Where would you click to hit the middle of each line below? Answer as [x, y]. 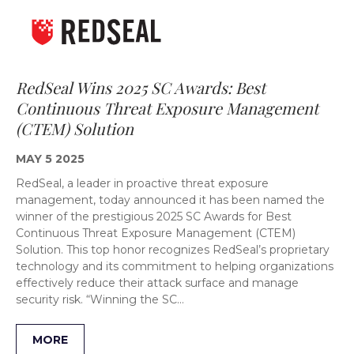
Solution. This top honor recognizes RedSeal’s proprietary [173, 249]
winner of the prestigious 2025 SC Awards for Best [154, 216]
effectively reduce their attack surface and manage [157, 282]
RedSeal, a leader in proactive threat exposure [142, 183]
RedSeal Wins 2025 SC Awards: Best [141, 87]
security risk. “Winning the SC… [100, 299]
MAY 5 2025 [50, 158]
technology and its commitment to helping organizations [175, 266]
